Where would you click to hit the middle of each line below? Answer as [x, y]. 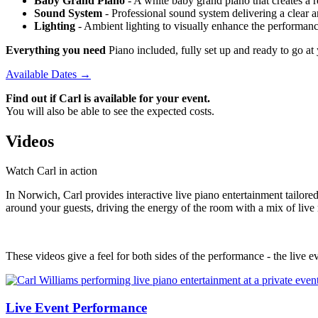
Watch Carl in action [51, 171]
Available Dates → [48, 74]
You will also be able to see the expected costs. [110, 111]
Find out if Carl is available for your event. [108, 98]
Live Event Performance [76, 308]
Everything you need [56, 50]
